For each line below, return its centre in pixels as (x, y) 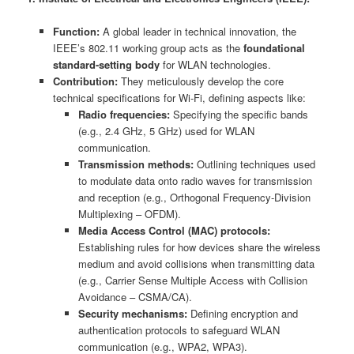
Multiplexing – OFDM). (130, 214)
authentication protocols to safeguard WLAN (179, 330)
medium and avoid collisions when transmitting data (197, 264)
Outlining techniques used (255, 164)
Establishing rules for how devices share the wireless (200, 247)
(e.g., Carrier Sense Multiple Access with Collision (193, 281)
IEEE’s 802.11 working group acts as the (148, 48)
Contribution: (85, 81)
